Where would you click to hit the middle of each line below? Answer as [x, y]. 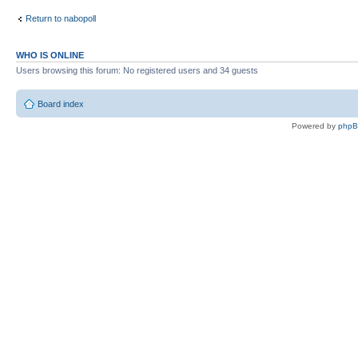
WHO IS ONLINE [50, 56]
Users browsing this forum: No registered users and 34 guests [137, 71]
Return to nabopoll [61, 18]
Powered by [315, 125]
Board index [61, 103]
